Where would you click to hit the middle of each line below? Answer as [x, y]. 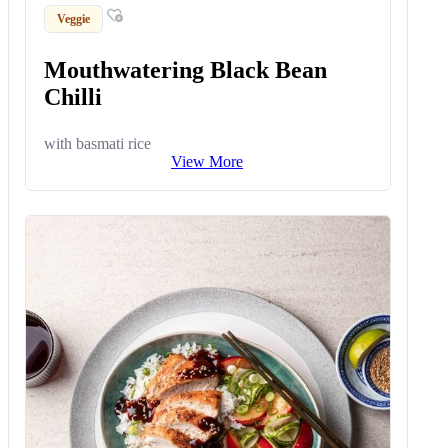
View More [207, 162]
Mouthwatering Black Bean [186, 70]
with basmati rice [98, 144]
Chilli [73, 97]
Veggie [74, 18]
